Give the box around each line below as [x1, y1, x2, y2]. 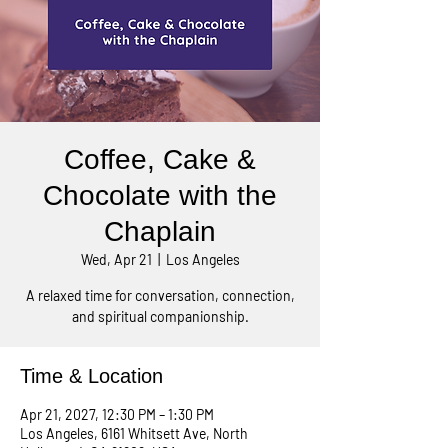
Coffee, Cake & [64, 144, 256, 175]
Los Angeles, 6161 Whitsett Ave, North [20, 425, 248, 442]
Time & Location [20, 365, 163, 387]
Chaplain [104, 216, 216, 247]
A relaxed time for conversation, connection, [25, 287, 295, 304]
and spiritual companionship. [71, 308, 249, 325]
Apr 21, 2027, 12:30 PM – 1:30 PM [20, 406, 214, 423]
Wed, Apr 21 [80, 251, 152, 268]
